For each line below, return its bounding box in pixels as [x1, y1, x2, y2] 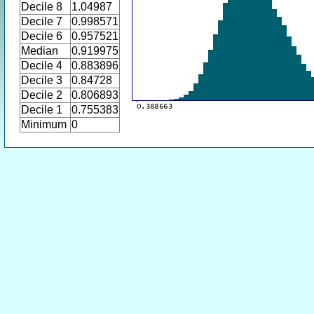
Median [21, 45, 58, 57]
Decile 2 [21, 89, 62, 101]
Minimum [21, 118, 67, 130]
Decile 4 [21, 60, 62, 71]
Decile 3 [21, 74, 62, 86]
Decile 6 [21, 30, 62, 42]
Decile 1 [21, 104, 62, 116]
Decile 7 [21, 15, 62, 27]
